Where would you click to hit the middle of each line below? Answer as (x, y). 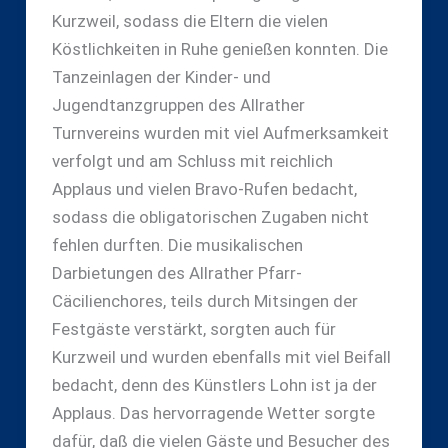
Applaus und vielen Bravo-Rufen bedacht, (204, 189)
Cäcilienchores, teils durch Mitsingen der (204, 301)
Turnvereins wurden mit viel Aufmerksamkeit (220, 133)
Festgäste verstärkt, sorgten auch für (193, 329)
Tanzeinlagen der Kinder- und (161, 77)
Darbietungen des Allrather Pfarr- (176, 273)
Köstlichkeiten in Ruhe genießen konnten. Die (219, 49)
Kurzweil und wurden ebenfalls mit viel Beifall (221, 357)
